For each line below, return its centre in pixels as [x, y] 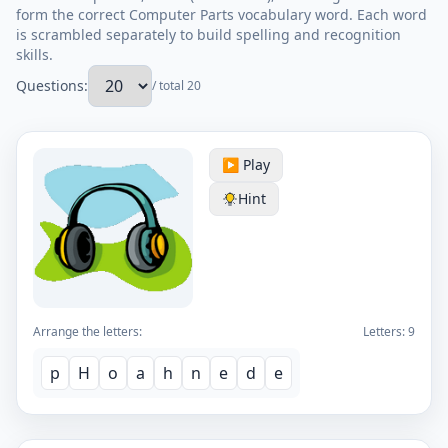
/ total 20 [176, 85]
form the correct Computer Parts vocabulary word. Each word [221, 14]
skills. [34, 54]
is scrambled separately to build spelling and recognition [208, 34]
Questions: [52, 85]
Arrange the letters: [87, 331]
